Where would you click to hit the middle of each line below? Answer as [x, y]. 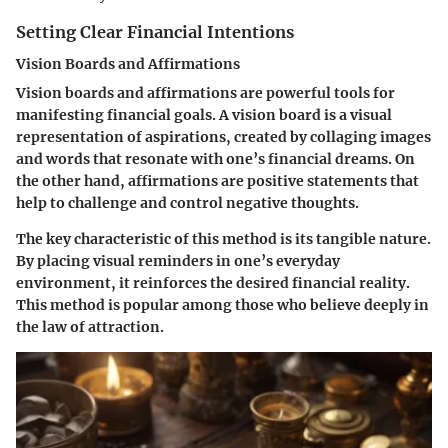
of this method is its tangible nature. [301, 239]
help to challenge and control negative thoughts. [187, 203]
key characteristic [108, 239]
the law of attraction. [90, 327]
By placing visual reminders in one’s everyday [178, 261]
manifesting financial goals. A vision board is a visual [204, 115]
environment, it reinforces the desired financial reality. [213, 283]
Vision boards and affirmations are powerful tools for [205, 93]
